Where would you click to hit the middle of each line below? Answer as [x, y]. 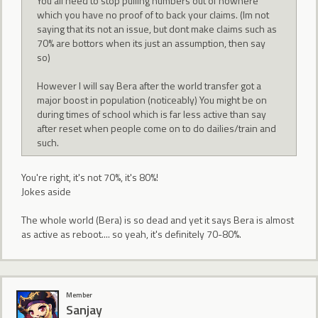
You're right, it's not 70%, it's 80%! [90, 177]
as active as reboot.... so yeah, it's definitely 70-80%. [131, 234]
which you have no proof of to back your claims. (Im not [153, 15]
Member [79, 295]
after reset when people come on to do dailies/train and [157, 128]
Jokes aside [46, 191]
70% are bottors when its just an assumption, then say [152, 43]
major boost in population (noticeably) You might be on [152, 100]
